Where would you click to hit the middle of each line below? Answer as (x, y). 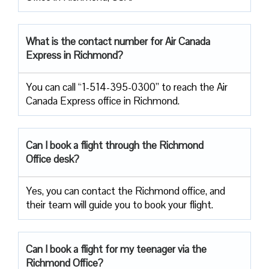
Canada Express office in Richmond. (103, 101)
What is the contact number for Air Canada (118, 41)
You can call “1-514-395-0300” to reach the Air (127, 87)
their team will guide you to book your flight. (119, 204)
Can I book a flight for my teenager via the (116, 249)
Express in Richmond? (74, 55)
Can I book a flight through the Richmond (115, 145)
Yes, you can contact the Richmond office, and (125, 191)
